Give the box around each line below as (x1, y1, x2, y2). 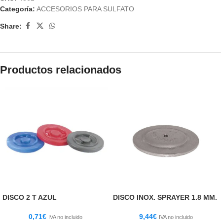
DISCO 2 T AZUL (2, 193, 57, 201)
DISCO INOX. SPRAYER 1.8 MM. (113, 193, 217, 201)
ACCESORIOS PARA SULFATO (37, 5, 134, 13)
